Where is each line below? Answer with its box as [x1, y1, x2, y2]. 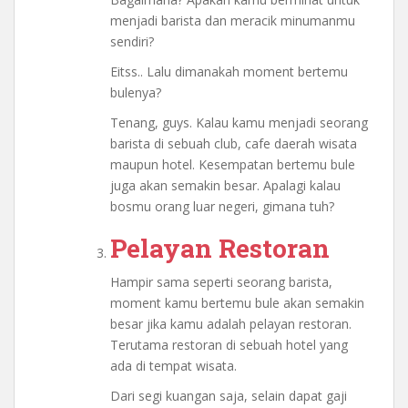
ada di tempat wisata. [110, 356, 237, 374]
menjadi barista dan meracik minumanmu [110, 11, 355, 29]
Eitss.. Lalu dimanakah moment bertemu [110, 62, 348, 80]
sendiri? [110, 32, 154, 50]
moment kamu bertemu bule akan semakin [110, 293, 364, 311]
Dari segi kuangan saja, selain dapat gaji [110, 386, 347, 404]
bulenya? [110, 83, 161, 101]
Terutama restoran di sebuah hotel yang [110, 335, 348, 353]
